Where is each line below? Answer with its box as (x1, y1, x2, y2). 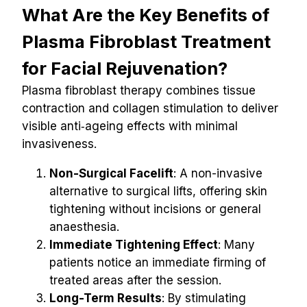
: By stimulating (162, 291, 246, 305)
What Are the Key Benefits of (22, 4, 269, 25)
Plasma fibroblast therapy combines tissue (22, 84, 256, 97)
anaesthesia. (49, 220, 119, 234)
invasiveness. (22, 137, 97, 151)
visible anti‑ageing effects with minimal (22, 119, 238, 133)
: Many (218, 238, 255, 251)
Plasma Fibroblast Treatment (22, 31, 271, 52)
